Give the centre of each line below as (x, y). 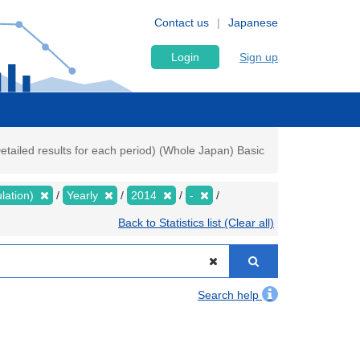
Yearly (84, 195)
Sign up (259, 57)
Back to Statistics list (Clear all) (196, 223)
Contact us (182, 22)
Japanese (253, 22)
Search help (230, 295)
